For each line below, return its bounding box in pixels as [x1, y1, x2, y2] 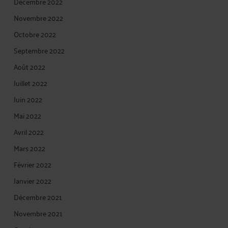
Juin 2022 [14, 93, 42, 105]
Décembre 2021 [14, 190, 62, 203]
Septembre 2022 [14, 44, 65, 56]
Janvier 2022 [14, 174, 51, 187]
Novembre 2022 [14, 11, 63, 24]
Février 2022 [14, 158, 51, 170]
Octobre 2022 [14, 27, 56, 40]
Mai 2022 [14, 109, 41, 122]
